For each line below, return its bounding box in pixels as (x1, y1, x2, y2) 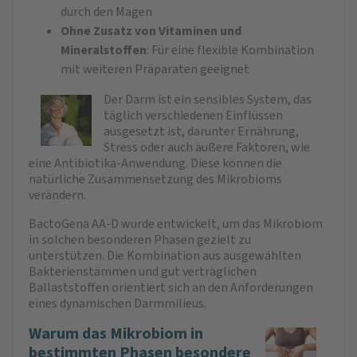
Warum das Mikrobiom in (29, 323, 203, 344)
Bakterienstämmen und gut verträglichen (29, 263, 257, 280)
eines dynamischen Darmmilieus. (29, 295, 206, 312)
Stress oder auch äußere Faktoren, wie (104, 139, 310, 155)
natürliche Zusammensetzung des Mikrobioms (29, 171, 282, 187)
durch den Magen (61, 3, 152, 20)
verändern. (29, 186, 86, 203)
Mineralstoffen (61, 41, 147, 58)
